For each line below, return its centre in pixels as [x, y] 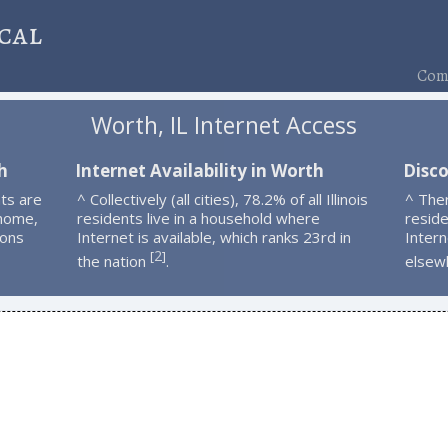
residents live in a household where [198, 217]
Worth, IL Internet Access [223, 125]
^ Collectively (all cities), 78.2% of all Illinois [222, 198]
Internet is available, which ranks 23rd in [213, 236]
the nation [113, 260]
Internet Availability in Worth [199, 170]
